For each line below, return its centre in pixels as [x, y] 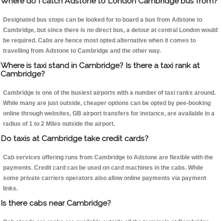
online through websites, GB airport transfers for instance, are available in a [109, 114]
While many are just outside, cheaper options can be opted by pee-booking [107, 103]
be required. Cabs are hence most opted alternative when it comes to [99, 41]
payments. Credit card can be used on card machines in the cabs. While [103, 168]
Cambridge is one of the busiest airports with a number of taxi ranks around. [109, 93]
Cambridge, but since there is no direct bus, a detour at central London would [110, 30]
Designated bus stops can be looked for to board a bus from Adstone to [103, 20]
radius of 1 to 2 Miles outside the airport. [59, 124]
